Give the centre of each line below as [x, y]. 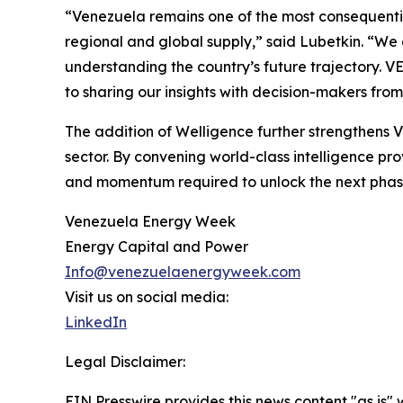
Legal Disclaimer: [125, 362]
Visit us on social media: [147, 297]
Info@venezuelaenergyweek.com [183, 272]
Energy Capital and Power [157, 247]
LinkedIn [96, 322]
